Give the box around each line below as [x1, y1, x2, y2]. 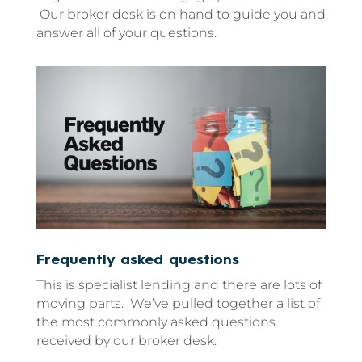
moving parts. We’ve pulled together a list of [36, 296, 320, 312]
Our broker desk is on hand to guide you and [36, 6, 326, 22]
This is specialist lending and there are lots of [36, 277, 322, 293]
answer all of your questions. [36, 24, 217, 40]
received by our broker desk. [36, 333, 217, 349]
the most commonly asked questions [36, 314, 276, 330]
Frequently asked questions [36, 253, 239, 268]
